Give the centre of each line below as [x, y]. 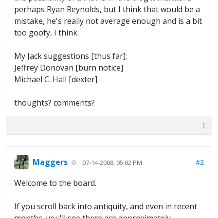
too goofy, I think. [46, 33]
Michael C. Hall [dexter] [56, 80]
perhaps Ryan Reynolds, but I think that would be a [107, 9]
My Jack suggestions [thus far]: [71, 56]
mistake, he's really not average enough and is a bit [108, 21]
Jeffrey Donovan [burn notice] [69, 68]
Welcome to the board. [55, 183]
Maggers [50, 162]
